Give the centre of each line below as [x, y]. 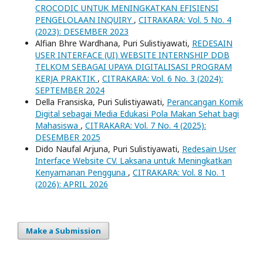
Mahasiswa [58, 126]
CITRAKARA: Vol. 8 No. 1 [179, 173]
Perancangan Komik [205, 102]
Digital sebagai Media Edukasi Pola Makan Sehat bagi [137, 114]
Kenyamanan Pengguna [82, 173]
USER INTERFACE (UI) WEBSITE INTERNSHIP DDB [132, 55]
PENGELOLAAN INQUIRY [85, 20]
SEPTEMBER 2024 [70, 90]
